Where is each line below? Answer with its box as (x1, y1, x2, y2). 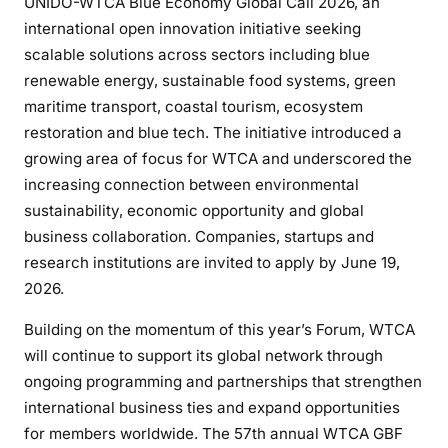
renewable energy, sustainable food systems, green (24, 70, 396, 90)
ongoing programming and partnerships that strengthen (24, 371, 422, 391)
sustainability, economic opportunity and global (24, 200, 364, 220)
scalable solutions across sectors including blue (24, 44, 370, 64)
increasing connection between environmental (24, 174, 359, 194)
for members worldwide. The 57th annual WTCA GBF (24, 423, 403, 443)
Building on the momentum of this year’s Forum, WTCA (24, 319, 415, 339)
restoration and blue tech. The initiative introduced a (24, 122, 402, 142)
